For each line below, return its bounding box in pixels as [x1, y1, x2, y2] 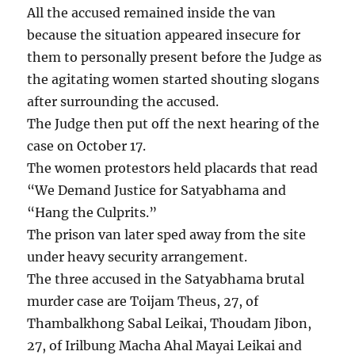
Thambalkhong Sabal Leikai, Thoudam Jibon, [27, 315, 312, 332]
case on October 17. [27, 138, 147, 155]
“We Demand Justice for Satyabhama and [27, 182, 287, 199]
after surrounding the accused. [27, 94, 219, 110]
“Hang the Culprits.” [27, 204, 158, 221]
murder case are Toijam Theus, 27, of [27, 293, 259, 310]
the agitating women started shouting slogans [27, 71, 320, 88]
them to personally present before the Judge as [27, 49, 323, 66]
